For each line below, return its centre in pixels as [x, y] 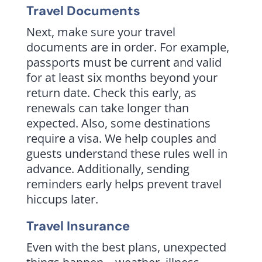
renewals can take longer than [107, 108]
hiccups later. [62, 199]
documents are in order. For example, [127, 47]
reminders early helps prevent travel [124, 184]
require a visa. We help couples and [121, 138]
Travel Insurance [78, 226]
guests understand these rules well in [127, 153]
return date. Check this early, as [111, 92]
